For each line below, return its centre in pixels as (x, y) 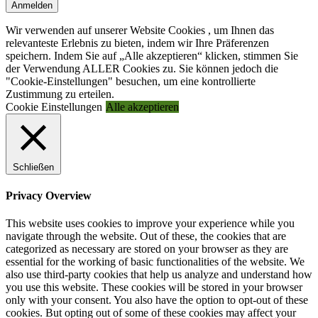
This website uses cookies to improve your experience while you (150, 224)
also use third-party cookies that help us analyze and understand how (159, 275)
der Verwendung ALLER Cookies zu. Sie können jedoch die (142, 68)
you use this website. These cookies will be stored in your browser (154, 287)
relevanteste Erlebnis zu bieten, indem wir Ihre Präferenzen (137, 43)
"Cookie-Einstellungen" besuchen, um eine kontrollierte (131, 81)
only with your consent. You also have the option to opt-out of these (157, 300)
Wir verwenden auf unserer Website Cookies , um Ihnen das (140, 30)
